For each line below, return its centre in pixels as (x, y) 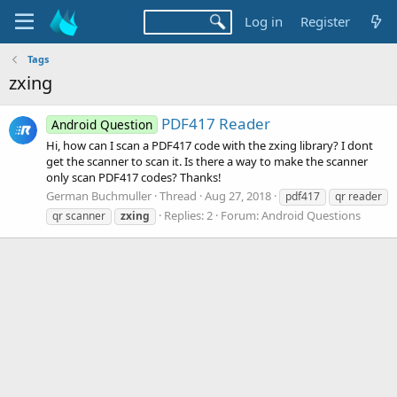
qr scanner (79, 215)
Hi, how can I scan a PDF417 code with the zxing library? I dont (210, 145)
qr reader (358, 196)
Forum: (241, 215)
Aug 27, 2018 (238, 195)
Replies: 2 (188, 215)
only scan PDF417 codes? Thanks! (134, 177)
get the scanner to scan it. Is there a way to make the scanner (207, 161)
